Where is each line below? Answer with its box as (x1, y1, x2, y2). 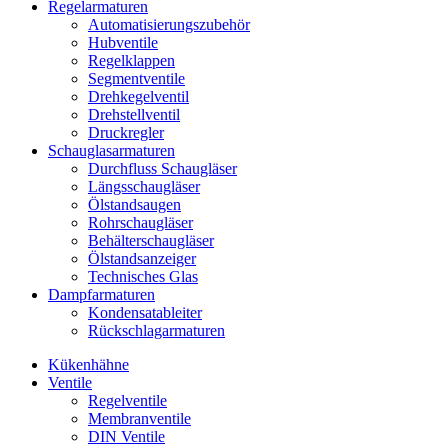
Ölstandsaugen (88, 195, 181, 213)
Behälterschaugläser (88, 231, 214, 249)
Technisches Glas (88, 267, 198, 285)
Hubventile (88, 33, 158, 51)
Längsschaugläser (88, 177, 200, 195)
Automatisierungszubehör (88, 15, 250, 33)
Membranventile (88, 409, 191, 427)
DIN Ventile (88, 427, 165, 445)
